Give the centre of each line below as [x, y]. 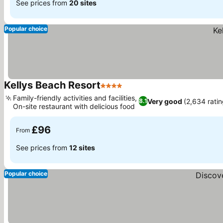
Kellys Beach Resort [52, 85]
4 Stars [113, 91]
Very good [165, 101]
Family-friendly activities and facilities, [75, 98]
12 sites [82, 147]
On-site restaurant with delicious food [74, 106]
